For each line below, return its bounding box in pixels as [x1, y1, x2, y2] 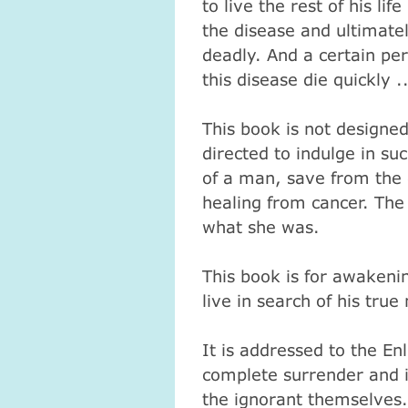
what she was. [201, 216, 320, 237]
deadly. [201, 44, 267, 65]
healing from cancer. [201, 191, 374, 212]
